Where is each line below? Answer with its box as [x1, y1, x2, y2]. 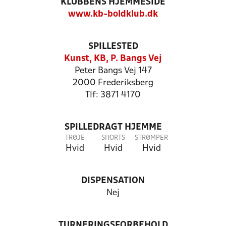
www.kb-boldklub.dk [68, 10, 158, 19]
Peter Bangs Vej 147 [74, 67, 152, 75]
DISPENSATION [81, 177, 145, 185]
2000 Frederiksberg [73, 79, 153, 87]
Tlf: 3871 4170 [85, 91, 141, 99]
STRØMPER [135, 135, 168, 141]
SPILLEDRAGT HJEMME [64, 123, 162, 132]
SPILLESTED [88, 42, 138, 51]
